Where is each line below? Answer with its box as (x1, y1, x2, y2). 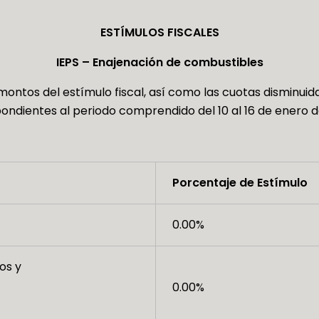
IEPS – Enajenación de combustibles (56, 54, 263, 71)
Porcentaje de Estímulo (172, 174, 308, 192)
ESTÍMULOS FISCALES (100, 24, 219, 41)
